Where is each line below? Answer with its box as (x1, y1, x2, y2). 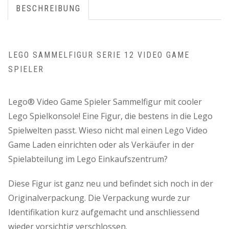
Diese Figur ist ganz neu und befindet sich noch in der (8, 177, 213, 189)
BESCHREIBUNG (16, 3, 81, 13)
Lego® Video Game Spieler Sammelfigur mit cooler (8, 96, 202, 107)
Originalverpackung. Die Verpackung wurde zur (8, 192, 190, 203)
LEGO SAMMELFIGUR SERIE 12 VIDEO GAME (8, 50, 190, 60)
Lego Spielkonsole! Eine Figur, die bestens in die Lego (8, 110, 213, 122)
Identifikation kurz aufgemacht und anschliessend (8, 206, 199, 218)
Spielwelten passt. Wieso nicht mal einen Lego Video (8, 124, 208, 136)
